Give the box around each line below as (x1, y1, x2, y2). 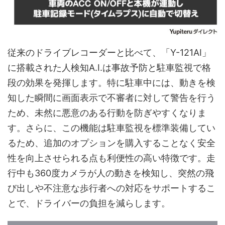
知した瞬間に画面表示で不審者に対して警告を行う (8, 92, 215, 103)
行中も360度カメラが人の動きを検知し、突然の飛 (8, 167, 214, 178)
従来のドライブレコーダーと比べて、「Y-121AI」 (8, 47, 211, 58)
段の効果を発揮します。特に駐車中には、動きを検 (8, 77, 215, 88)
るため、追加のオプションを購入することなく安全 (8, 137, 215, 148)
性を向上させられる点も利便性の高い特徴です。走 (8, 152, 215, 163)
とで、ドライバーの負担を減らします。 (8, 197, 170, 208)
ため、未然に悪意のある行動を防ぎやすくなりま (8, 107, 206, 118)
